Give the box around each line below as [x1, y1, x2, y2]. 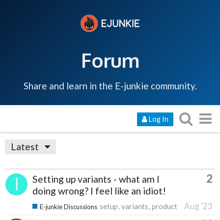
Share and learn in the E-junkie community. [23, 80, 197, 91]
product [152, 201, 177, 211]
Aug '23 [184, 200, 213, 211]
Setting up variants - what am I [32, 173, 160, 185]
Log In [148, 114, 168, 123]
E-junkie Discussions [40, 202, 97, 211]
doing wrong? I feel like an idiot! [32, 185, 166, 196]
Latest [11, 140, 39, 152]
